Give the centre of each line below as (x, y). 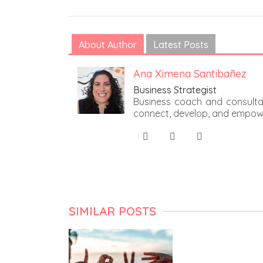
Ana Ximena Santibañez (190, 74)
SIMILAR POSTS (112, 211)
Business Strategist (175, 90)
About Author (108, 45)
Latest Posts (181, 45)
